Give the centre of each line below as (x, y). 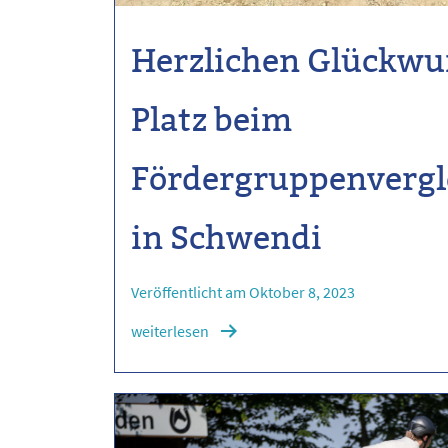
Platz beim (212, 120)
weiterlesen (170, 331)
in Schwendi (227, 238)
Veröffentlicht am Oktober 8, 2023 (243, 292)
